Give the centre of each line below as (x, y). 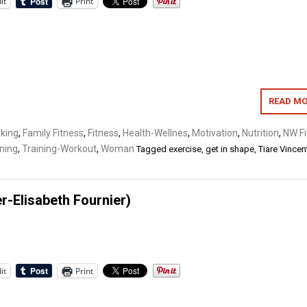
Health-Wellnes (155, 133)
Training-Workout (59, 148)
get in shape (230, 149)
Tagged (152, 149)
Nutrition (260, 133)
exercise (185, 149)
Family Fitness (53, 133)
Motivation (215, 133)
